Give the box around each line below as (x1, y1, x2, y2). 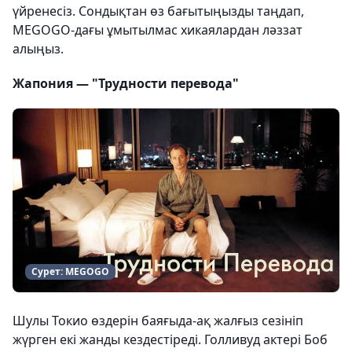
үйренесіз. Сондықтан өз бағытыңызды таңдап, (13, 2, 304, 20)
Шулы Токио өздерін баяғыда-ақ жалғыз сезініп (13, 312, 303, 329)
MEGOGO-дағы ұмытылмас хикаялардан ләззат (13, 21, 302, 38)
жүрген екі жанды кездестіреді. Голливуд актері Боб (13, 331, 328, 348)
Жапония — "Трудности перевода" (13, 75, 239, 92)
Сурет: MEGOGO (31, 265, 109, 278)
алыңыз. (13, 40, 64, 57)
